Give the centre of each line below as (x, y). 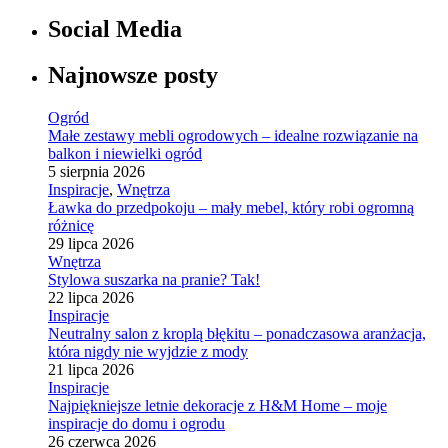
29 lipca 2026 (91, 244)
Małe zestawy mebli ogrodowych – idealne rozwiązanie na (233, 136)
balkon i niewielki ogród (125, 154)
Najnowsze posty (133, 75)
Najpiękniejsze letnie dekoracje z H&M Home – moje (217, 406)
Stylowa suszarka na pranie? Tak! (154, 280)
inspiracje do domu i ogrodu (136, 424)
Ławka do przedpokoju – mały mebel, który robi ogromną (231, 208)
